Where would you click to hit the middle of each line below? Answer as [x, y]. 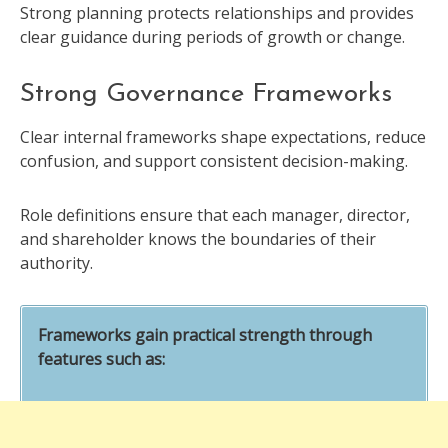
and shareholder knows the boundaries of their [198, 239]
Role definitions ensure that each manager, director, [215, 215]
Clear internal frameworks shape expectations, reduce [223, 137]
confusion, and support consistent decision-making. [214, 161]
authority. [56, 263]
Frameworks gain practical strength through [205, 335]
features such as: [101, 359]
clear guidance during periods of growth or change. [212, 36]
